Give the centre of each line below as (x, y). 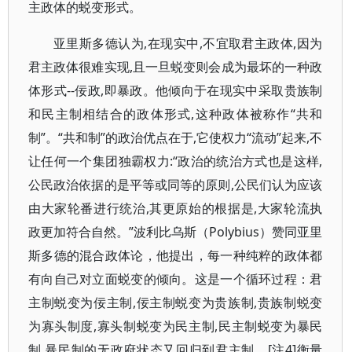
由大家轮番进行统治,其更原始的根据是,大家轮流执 (176, 208)
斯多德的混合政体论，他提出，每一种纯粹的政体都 (176, 255)
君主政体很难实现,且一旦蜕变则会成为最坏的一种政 (176, 67)
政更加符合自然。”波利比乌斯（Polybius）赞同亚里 (176, 232)
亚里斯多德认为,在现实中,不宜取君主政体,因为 (188, 43)
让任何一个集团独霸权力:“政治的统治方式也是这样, (176, 161)
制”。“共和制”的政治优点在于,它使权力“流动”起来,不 (176, 137)
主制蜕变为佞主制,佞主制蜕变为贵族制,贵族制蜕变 (176, 302)
